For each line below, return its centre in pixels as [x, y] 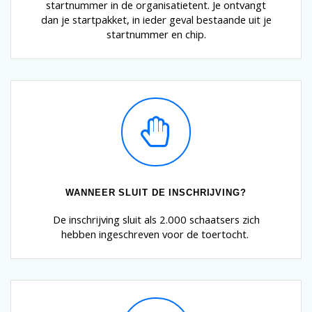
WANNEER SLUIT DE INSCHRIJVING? [156, 192]
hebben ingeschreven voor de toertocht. [156, 234]
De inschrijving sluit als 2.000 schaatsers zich [156, 219]
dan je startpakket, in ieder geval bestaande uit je [156, 19]
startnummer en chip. [156, 34]
